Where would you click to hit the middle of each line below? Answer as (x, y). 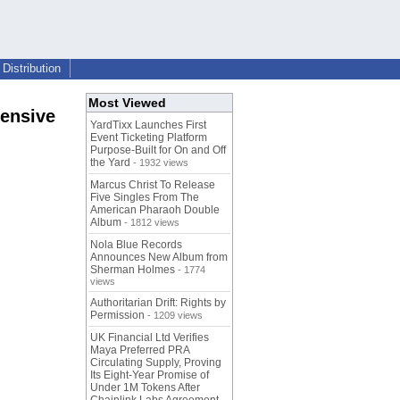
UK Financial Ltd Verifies (150, 338)
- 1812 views (150, 223)
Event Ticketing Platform (149, 138)
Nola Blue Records (136, 245)
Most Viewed (127, 103)
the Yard (110, 163)
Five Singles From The (145, 198)
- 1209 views (174, 316)
